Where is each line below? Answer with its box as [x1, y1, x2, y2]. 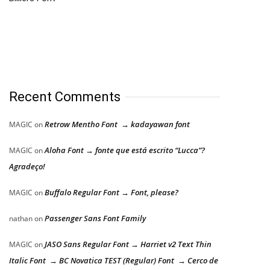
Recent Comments [9, 89, 121, 105]
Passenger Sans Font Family [45, 213, 146, 224]
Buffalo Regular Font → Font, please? [45, 187, 178, 198]
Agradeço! [9, 161, 45, 172]
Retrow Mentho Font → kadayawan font [45, 119, 190, 130]
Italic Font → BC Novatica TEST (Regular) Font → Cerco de [9, 255, 218, 266]
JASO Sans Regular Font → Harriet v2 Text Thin [45, 239, 212, 250]
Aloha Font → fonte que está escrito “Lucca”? [45, 145, 205, 156]
